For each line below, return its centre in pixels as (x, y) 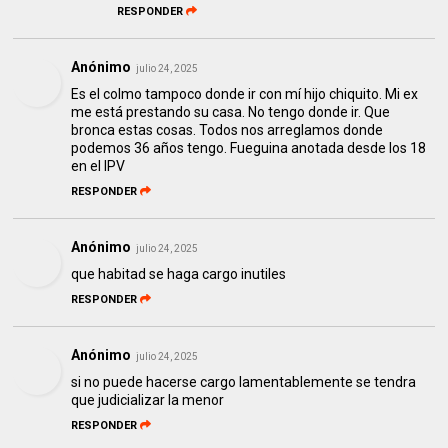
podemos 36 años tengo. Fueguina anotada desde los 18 (249, 147)
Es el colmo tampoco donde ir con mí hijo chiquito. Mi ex (245, 93)
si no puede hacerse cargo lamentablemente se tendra (244, 381)
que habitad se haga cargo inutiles (179, 273)
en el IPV (98, 165)
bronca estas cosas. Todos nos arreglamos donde (227, 129)
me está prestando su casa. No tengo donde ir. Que (231, 111)
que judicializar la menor (148, 399)
